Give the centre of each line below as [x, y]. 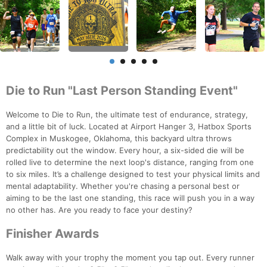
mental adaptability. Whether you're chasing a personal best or [123, 186]
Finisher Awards [52, 234]
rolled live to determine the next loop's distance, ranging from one [130, 162]
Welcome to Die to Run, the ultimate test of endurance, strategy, [127, 115]
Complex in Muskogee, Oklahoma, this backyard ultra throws [119, 139]
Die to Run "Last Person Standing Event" [122, 91]
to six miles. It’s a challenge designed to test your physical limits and [133, 174]
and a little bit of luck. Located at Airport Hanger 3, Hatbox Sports [129, 127]
